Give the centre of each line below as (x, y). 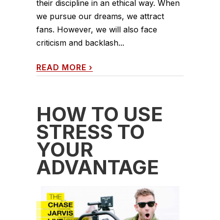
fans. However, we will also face (97, 29)
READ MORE (61, 67)
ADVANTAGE (98, 167)
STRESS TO (91, 132)
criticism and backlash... (80, 42)
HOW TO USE (100, 114)
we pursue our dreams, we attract (100, 16)
